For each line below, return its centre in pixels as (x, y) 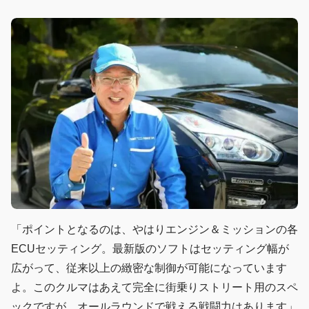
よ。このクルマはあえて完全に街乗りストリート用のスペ (154, 288)
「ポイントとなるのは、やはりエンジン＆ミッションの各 (154, 230)
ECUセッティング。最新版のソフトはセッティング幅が (150, 249)
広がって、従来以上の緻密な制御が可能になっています (149, 268)
